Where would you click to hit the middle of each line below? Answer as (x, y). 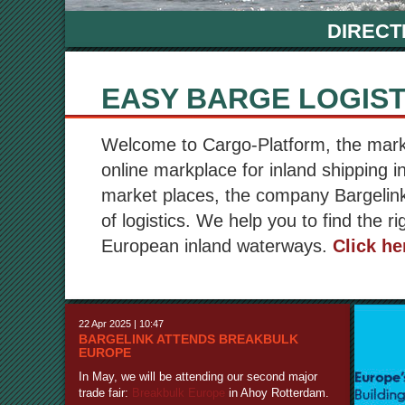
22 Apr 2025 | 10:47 (121, 324)
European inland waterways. (217, 246)
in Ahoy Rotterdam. (277, 393)
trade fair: (105, 393)
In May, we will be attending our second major (198, 377)
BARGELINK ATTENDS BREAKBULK (188, 339)
